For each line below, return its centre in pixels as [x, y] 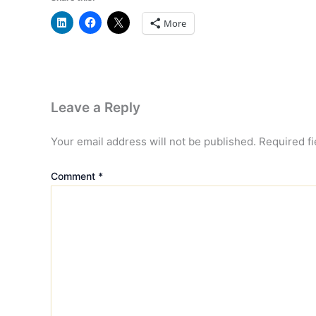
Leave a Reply [96, 107]
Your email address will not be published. [153, 141]
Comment [74, 176]
